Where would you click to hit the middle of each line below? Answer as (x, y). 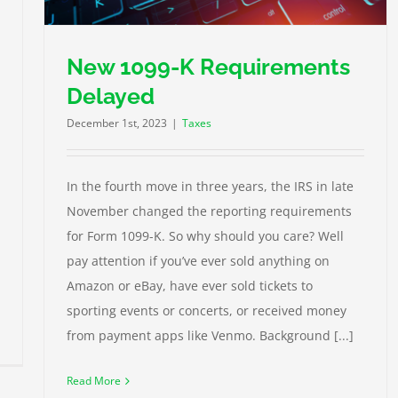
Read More (94, 381)
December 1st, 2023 (117, 123)
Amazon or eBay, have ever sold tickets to (190, 286)
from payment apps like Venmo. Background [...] (210, 336)
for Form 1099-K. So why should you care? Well (205, 236)
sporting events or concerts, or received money (207, 311)
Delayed (111, 96)
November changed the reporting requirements (209, 211)
